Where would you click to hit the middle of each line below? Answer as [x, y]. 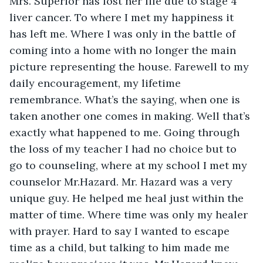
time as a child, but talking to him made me [121, 247]
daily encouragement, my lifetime [97, 83]
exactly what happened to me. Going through [126, 132]
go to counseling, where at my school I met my [130, 165]
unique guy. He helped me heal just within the [128, 198]
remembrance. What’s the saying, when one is [126, 99]
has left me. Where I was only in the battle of [124, 33]
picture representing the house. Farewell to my [131, 66]
